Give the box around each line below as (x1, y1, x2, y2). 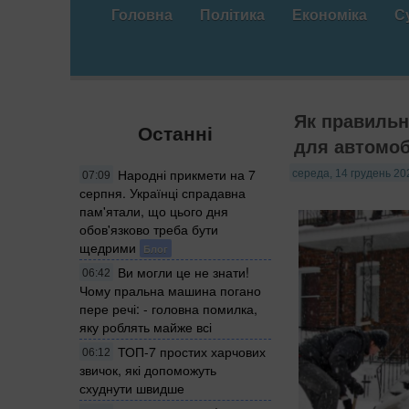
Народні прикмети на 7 (118, 164, 256, 184)
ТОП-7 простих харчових (118, 341, 266, 361)
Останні (138, 119, 213, 147)
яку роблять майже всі (79, 317, 212, 336)
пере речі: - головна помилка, (79, 299, 257, 318)
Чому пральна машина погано (79, 280, 261, 299)
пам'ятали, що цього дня (79, 201, 228, 220)
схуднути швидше (79, 378, 184, 397)
